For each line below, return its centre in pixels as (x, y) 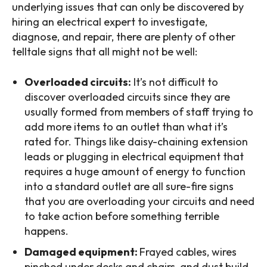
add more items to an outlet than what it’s (126, 126)
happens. (46, 231)
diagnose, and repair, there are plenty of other (124, 36)
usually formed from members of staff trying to (139, 111)
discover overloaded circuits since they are (127, 97)
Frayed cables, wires (188, 252)
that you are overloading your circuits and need (139, 201)
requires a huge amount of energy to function (135, 171)
